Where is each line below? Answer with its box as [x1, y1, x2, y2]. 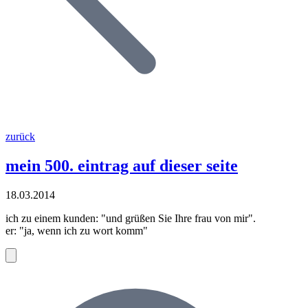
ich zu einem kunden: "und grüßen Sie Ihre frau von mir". [5, 212, 256, 224]
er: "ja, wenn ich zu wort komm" [5, 224, 148, 236]
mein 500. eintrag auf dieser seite [5, 156, 238, 175]
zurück [5, 131, 35, 142]
